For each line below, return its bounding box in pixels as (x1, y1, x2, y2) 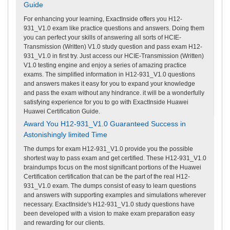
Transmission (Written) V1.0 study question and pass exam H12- (24, 43, 202, 50)
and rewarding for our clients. (24, 219, 105, 226)
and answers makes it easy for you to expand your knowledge (24, 80, 195, 87)
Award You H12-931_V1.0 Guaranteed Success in (24, 119, 186, 128)
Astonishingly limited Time (24, 130, 107, 139)
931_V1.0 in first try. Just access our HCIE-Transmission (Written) (24, 52, 204, 60)
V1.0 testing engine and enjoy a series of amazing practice (24, 61, 186, 69)
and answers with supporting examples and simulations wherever (24, 191, 206, 199)
